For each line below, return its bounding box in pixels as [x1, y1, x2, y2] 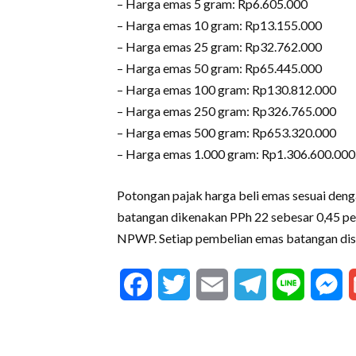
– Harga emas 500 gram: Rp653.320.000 [117, 125, 336, 140]
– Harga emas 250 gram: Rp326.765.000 [117, 103, 336, 118]
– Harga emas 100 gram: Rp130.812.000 [117, 82, 336, 97]
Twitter [190, 276, 234, 293]
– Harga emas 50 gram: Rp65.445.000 [117, 60, 322, 75]
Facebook [152, 276, 209, 293]
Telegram [266, 276, 324, 293]
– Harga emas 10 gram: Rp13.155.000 [117, 17, 322, 33]
